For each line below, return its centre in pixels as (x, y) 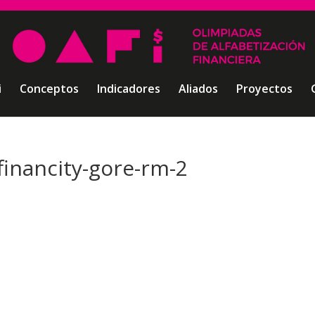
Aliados (198, 89)
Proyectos (264, 89)
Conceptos (49, 89)
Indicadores (128, 89)
